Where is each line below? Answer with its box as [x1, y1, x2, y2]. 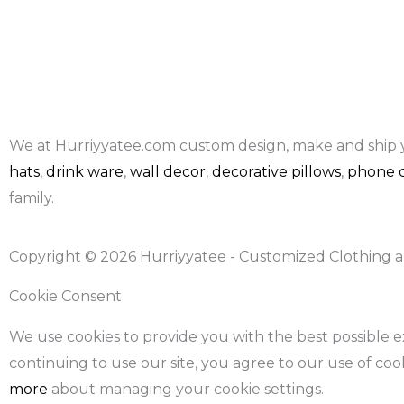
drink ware [46, 162, 124, 180]
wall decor [130, 162, 206, 180]
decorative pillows [212, 162, 341, 180]
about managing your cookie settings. [48, 380, 324, 398]
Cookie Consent [9, 287, 122, 305]
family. [9, 188, 54, 207]
